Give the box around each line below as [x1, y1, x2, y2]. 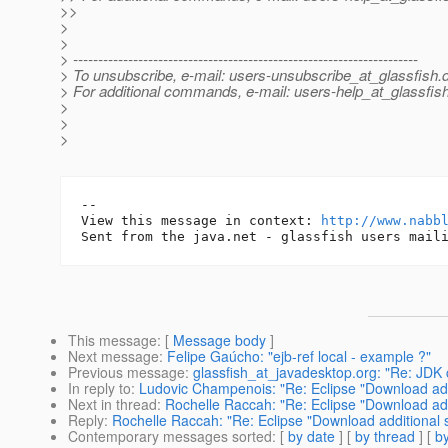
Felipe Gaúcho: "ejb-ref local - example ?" [167, 346, 431, 367]
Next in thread [68, 394, 157, 415]
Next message [68, 346, 159, 367]
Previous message [68, 362, 185, 383]
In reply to [68, 378, 131, 399]
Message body [173, 330, 266, 351]
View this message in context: [81, 213, 321, 229]
